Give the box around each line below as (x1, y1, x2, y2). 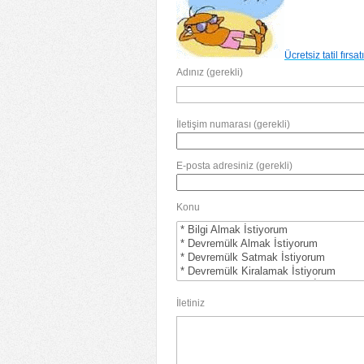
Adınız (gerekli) (176, 67, 243, 78)
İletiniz (176, 297, 205, 309)
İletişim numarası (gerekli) (176, 119, 290, 131)
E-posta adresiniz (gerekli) (176, 160, 292, 172)
